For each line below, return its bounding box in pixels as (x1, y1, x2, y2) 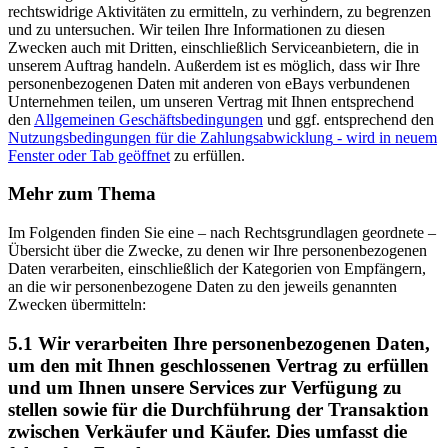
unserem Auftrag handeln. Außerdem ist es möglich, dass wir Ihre (8, 56, 420, 74)
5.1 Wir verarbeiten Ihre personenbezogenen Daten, (8, 332, 430, 354)
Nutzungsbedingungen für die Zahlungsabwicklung (8, 128, 333, 146)
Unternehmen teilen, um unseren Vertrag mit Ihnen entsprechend (8, 92, 414, 110)
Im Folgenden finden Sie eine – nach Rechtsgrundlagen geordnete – (8, 224, 436, 241)
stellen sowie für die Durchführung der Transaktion (8, 398, 429, 420)
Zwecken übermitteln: (8, 296, 146, 313)
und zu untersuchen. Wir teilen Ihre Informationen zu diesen (8, 20, 385, 38)
